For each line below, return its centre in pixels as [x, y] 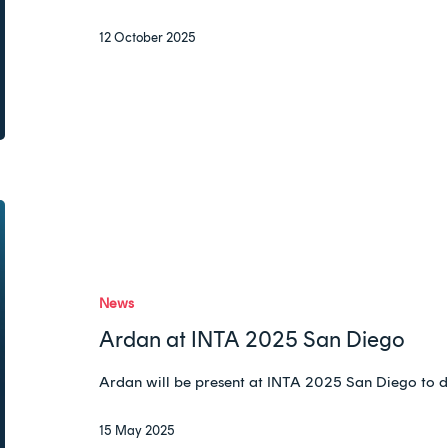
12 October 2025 [148, 37]
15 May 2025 [137, 430]
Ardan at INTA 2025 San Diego [252, 340]
